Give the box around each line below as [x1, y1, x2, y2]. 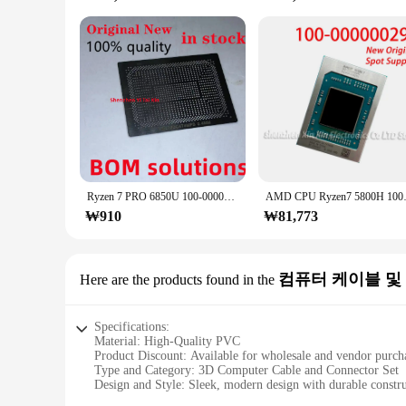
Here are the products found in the [80, 272, 275, 287]
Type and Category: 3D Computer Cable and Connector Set [94, 363, 399, 377]
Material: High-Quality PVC [94, 334, 240, 348]
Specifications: [94, 320, 169, 333]
